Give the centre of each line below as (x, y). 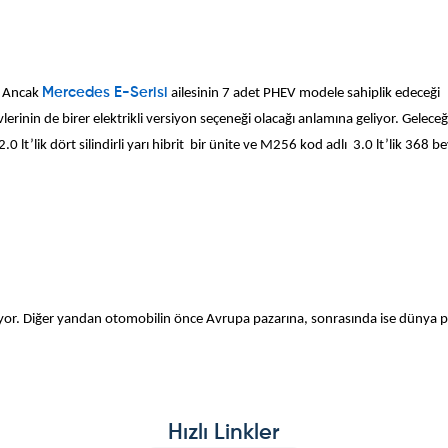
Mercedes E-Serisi (105, 93)
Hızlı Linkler (224, 432)
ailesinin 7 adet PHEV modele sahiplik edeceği (304, 94)
